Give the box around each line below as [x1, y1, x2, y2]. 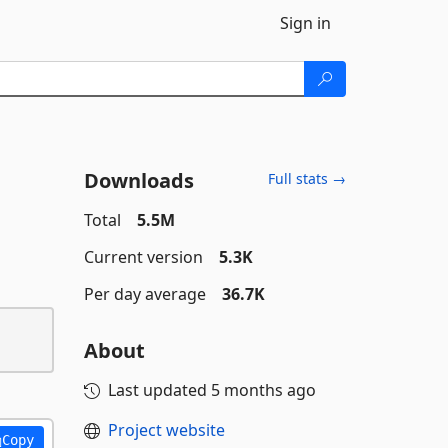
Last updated [107, 379, 211, 401]
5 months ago [210, 379, 316, 401]
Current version [83, 246, 203, 268]
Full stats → [268, 169, 346, 188]
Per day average [83, 283, 206, 305]
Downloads [83, 167, 194, 194]
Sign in [280, 12, 331, 34]
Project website [107, 419, 225, 441]
